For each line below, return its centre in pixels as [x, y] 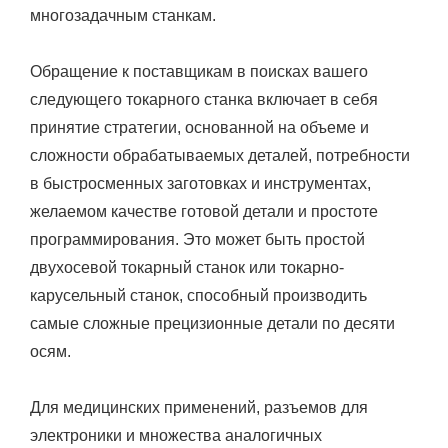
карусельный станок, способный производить [198, 295]
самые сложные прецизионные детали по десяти [212, 323]
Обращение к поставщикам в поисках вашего [199, 71]
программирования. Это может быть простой [197, 239]
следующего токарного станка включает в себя [204, 99]
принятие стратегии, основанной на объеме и [199, 127]
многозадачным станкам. [125, 15]
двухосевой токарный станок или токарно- [187, 267]
